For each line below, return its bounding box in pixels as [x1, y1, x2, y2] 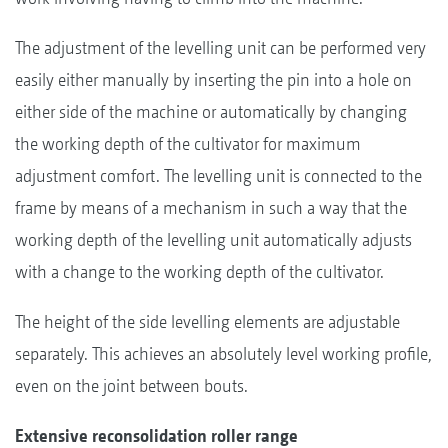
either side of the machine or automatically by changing [15, 100, 407, 122]
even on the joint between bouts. [15, 374, 248, 396]
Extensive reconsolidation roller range [15, 424, 298, 446]
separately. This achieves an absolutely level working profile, [15, 342, 432, 364]
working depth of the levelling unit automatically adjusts [15, 228, 412, 250]
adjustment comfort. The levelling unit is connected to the [15, 164, 422, 186]
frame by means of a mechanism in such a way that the [15, 196, 407, 218]
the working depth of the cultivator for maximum [15, 132, 361, 154]
